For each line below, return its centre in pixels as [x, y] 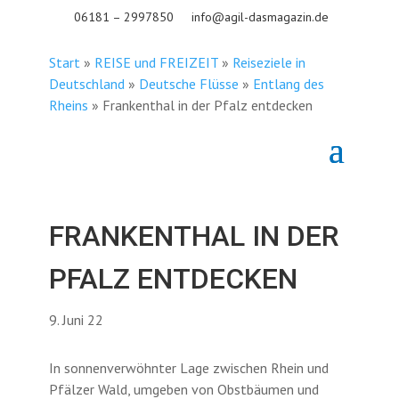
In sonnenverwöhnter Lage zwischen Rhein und [188, 368]
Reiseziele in [269, 62]
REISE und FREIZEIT [156, 62]
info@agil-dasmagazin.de [260, 17]
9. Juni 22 [76, 320]
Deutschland [86, 84]
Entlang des [288, 84]
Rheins [68, 105]
